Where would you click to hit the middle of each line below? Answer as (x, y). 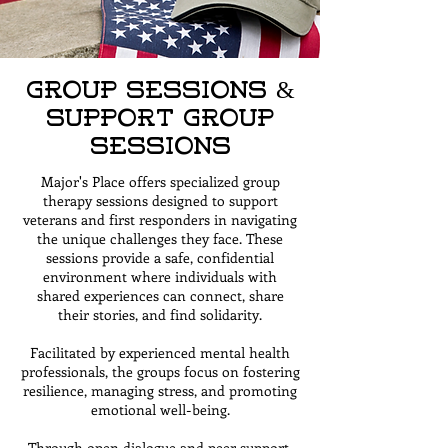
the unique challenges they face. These (160, 238)
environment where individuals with (160, 276)
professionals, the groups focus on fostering (160, 371)
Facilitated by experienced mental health (160, 352)
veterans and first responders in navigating (160, 219)
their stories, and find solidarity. (160, 314)
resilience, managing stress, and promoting (160, 390)
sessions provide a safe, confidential (160, 257)
